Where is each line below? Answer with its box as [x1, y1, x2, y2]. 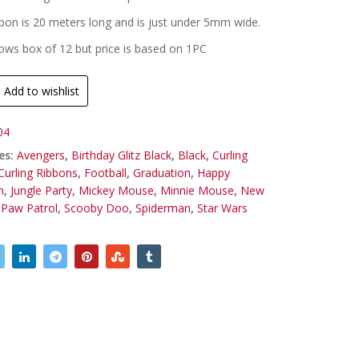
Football [84, 164, 127, 180]
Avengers [17, 147, 66, 163]
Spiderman [135, 200, 192, 216]
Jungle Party [10, 182, 73, 198]
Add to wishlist [4, 83, 80, 99]
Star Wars [197, 200, 248, 216]
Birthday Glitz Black [71, 147, 172, 163]
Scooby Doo [64, 200, 130, 216]
